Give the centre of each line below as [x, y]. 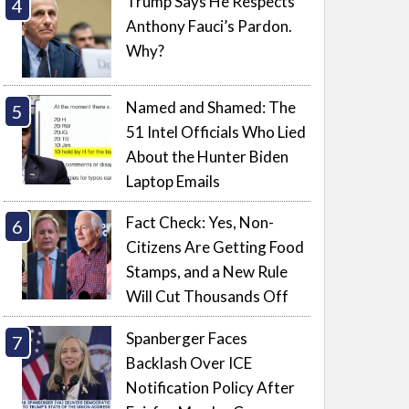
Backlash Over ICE [189, 362]
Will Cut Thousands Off [208, 297]
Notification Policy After [211, 387]
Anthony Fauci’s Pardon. [210, 26]
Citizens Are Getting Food [215, 247]
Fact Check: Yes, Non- [200, 223]
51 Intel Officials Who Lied [216, 131]
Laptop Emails [173, 181]
